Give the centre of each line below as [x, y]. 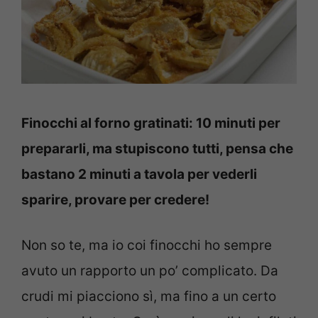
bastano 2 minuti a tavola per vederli [139, 174]
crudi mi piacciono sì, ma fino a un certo [149, 297]
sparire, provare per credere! [115, 199]
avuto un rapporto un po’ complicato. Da [150, 271]
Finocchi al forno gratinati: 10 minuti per [151, 123]
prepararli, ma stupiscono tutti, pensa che [157, 148]
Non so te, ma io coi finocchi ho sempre [147, 246]
